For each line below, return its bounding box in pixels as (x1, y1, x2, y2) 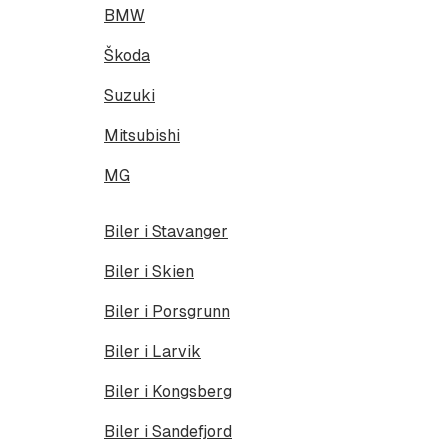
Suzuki (104, 85, 155, 105)
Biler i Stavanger (104, 221, 228, 241)
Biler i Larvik (104, 341, 201, 361)
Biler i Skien (104, 261, 194, 281)
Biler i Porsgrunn (104, 301, 230, 321)
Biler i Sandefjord (104, 421, 232, 441)
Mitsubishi (104, 125, 180, 145)
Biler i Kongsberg (104, 381, 232, 401)
